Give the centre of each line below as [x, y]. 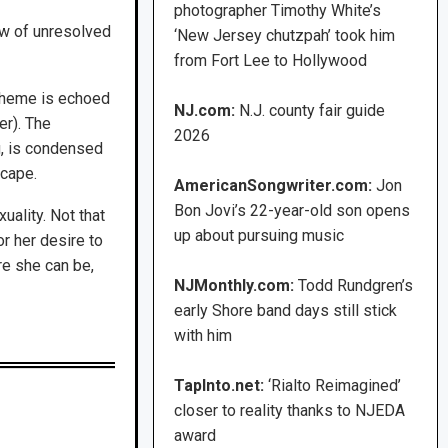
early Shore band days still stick [286, 311]
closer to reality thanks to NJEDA [290, 411]
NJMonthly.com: [236, 286]
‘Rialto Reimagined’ [335, 386]
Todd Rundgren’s [356, 286]
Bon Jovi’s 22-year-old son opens [292, 211]
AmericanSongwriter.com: [273, 186]
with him [203, 336]
